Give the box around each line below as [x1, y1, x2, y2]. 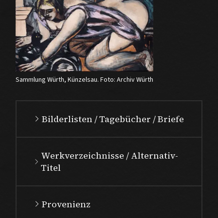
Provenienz [42, 198, 91, 210]
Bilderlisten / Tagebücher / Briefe [42, 112, 184, 125]
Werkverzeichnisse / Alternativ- [41, 149, 179, 162]
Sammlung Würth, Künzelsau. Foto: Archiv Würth [16, 74, 153, 85]
